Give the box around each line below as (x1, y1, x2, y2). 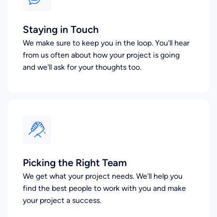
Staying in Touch (23, 23, 99, 36)
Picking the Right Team (23, 156, 127, 169)
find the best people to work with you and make (23, 183, 186, 193)
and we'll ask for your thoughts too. (23, 62, 142, 72)
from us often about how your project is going (23, 50, 180, 60)
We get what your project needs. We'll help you (23, 171, 183, 181)
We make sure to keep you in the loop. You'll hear (23, 38, 190, 48)
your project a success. (23, 195, 102, 205)
